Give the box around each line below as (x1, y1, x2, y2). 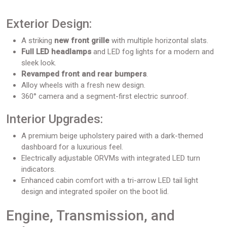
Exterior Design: (6, 17, 92, 31)
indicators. (21, 165, 56, 174)
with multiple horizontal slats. (109, 36, 208, 45)
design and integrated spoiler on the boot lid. (21, 187, 169, 196)
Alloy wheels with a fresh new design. (21, 81, 145, 90)
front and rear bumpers (61, 69, 146, 79)
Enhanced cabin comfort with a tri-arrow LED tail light (21, 176, 198, 185)
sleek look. (21, 58, 56, 67)
